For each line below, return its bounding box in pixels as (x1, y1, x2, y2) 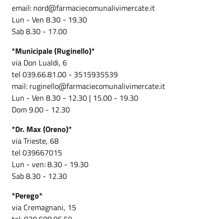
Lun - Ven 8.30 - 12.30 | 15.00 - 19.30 (12, 91, 138, 104)
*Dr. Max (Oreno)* (12, 123, 72, 135)
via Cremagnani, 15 (12, 201, 76, 213)
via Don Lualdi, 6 (12, 56, 67, 68)
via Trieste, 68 (12, 134, 59, 147)
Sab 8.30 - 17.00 (12, 25, 67, 37)
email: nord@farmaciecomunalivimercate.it (12, 1, 155, 14)
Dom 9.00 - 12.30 (12, 103, 70, 115)
